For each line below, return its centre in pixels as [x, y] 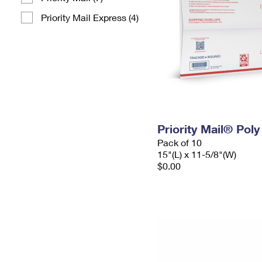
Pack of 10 [180, 142]
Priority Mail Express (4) [90, 17]
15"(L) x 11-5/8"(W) [197, 154]
